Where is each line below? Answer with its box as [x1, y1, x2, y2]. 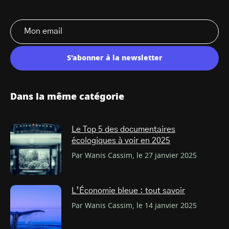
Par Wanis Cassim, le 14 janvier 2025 [72, 202, 197, 210]
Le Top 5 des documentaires [72, 125, 175, 133]
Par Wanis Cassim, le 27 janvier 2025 [72, 152, 197, 159]
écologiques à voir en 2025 [72, 136, 170, 145]
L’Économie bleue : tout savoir [72, 186, 185, 195]
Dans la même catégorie [10, 92, 124, 102]
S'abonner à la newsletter [66, 54, 163, 62]
